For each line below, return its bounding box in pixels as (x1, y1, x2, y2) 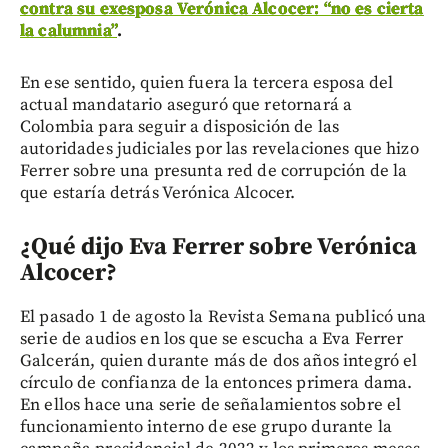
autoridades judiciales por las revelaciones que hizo (20, 138, 419, 161)
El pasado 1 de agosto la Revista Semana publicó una (20, 306, 427, 329)
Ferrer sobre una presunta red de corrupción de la (20, 160, 408, 183)
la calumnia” (20, 20, 117, 43)
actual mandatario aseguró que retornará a (20, 94, 353, 117)
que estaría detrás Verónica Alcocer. (20, 182, 296, 205)
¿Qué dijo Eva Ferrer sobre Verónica (20, 232, 417, 263)
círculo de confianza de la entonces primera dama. (20, 372, 413, 395)
